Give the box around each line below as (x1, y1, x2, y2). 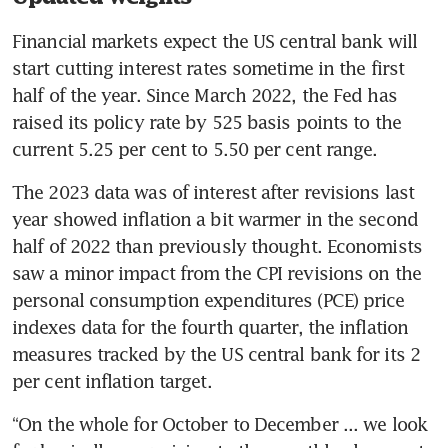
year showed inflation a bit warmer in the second (12, 208, 418, 231)
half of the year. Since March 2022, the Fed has (12, 84, 397, 107)
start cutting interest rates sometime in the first (12, 57, 405, 80)
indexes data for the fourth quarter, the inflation (12, 316, 409, 339)
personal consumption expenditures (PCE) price (12, 289, 405, 312)
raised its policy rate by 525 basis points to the (12, 111, 401, 134)
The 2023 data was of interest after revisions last (12, 181, 415, 204)
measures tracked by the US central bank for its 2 (12, 343, 420, 366)
